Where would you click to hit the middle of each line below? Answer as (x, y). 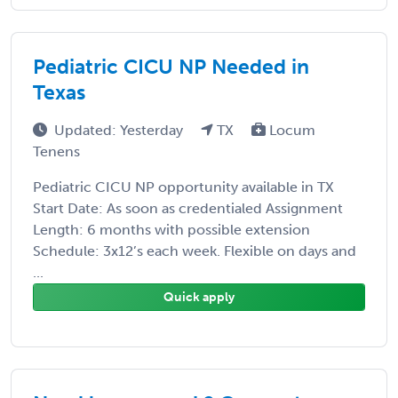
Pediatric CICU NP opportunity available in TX (183, 187)
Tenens (56, 151)
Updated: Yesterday (120, 130)
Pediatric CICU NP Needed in (171, 66)
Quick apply (199, 297)
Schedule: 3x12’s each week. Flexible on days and (195, 251)
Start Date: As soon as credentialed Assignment (188, 208)
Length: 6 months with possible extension (171, 229)
